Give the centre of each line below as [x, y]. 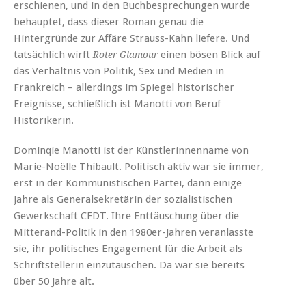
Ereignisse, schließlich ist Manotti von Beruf [117, 103]
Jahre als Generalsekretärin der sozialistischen [123, 199]
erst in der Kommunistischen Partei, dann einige [128, 183]
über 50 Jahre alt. [54, 281]
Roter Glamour [125, 54]
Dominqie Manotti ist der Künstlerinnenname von [131, 150]
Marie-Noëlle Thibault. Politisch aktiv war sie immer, [139, 166]
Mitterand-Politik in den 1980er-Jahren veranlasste [134, 232]
